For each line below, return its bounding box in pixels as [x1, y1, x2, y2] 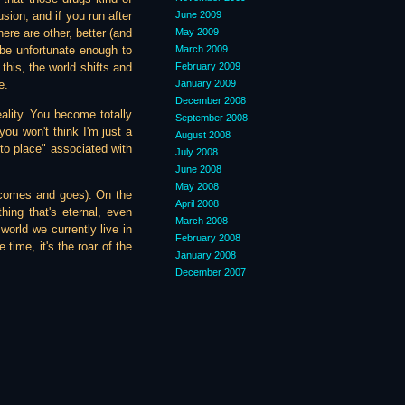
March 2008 [175, 215, 228, 226]
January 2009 [175, 78, 236, 89]
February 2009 [175, 61, 240, 71]
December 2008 [175, 95, 246, 106]
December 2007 [175, 267, 246, 278]
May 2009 [175, 26, 219, 37]
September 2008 [175, 112, 248, 123]
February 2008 [175, 232, 240, 243]
